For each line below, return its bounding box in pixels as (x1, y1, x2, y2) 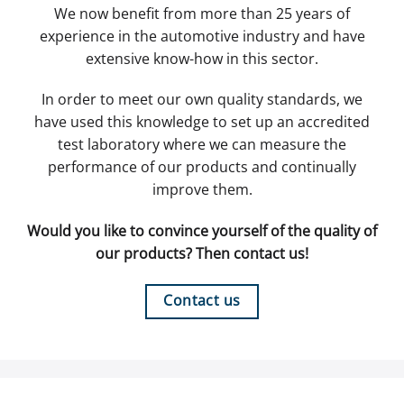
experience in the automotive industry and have (39, 25, 365, 46)
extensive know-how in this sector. (86, 48, 318, 69)
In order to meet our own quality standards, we (41, 89, 363, 110)
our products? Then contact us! (96, 243, 308, 264)
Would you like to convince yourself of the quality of (27, 221, 377, 242)
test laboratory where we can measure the (58, 134, 346, 155)
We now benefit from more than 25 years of (54, 3, 350, 23)
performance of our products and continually (48, 157, 356, 178)
